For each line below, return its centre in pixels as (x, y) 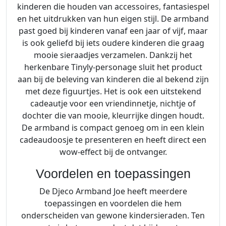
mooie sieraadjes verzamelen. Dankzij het (113, 55)
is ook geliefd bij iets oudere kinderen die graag (113, 43)
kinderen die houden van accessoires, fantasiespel (113, 7)
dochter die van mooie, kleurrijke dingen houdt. (113, 116)
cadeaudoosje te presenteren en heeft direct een (113, 140)
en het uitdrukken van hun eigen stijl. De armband (113, 19)
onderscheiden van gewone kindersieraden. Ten (113, 216)
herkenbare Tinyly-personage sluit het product (113, 67)
